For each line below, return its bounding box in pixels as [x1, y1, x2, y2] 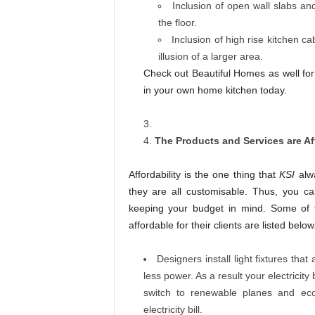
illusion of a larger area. [157, 51, 263, 63]
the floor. [157, 17, 197, 29]
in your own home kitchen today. [143, 84, 287, 96]
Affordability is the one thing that [128, 169, 280, 181]
